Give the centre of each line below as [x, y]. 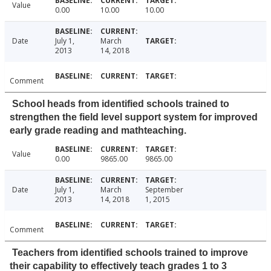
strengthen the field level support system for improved [134, 117]
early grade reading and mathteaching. [98, 131]
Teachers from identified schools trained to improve [130, 253]
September [165, 190]
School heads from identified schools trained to [121, 104]
